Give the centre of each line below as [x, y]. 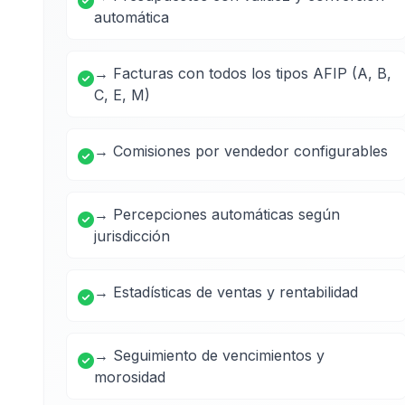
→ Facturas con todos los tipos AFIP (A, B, [243, 73]
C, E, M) [122, 95]
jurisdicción [132, 236]
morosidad [130, 377]
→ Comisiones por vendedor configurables [241, 151]
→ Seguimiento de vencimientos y [209, 355]
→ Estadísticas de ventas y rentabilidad [226, 292]
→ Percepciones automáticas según [217, 214]
